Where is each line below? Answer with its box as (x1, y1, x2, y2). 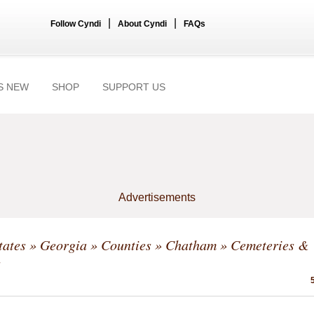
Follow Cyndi (50, 19, 101, 29)
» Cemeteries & (217, 235, 309, 254)
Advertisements (118, 191, 196, 203)
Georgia (40, 235, 87, 254)
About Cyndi (118, 19, 167, 29)
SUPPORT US (102, 81, 165, 93)
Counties (101, 235, 151, 254)
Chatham (165, 235, 217, 254)
